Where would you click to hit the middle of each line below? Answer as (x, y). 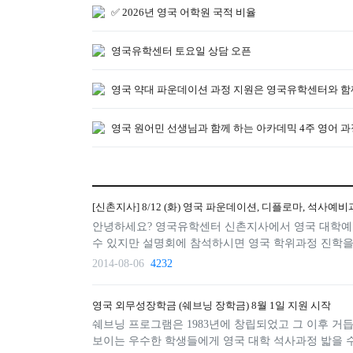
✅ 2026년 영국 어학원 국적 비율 (184, 12)
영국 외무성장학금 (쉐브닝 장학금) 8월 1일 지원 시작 (212, 305)
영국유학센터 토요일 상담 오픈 (181, 50)
